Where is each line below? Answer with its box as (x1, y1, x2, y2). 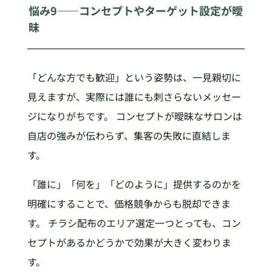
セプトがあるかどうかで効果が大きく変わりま (27, 234, 231, 250)
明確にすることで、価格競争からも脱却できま (27, 195, 231, 211)
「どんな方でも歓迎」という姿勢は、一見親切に (27, 69, 241, 84)
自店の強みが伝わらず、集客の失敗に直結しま (27, 127, 231, 143)
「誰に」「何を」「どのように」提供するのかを (27, 176, 241, 191)
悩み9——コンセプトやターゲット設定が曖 (29, 2, 243, 19)
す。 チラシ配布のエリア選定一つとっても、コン (27, 215, 241, 230)
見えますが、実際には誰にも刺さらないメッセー (27, 89, 241, 104)
